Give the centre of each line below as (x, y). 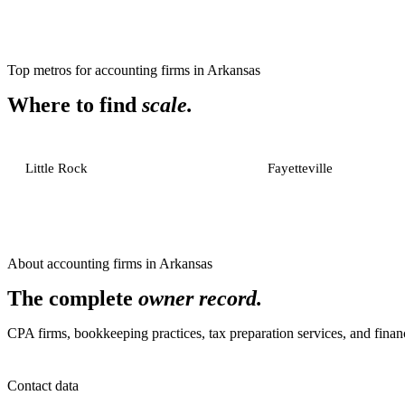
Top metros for (51, 70)
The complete (73, 298)
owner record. (200, 298)
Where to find (75, 105)
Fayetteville (301, 168)
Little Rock (57, 168)
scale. (167, 105)
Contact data (43, 386)
